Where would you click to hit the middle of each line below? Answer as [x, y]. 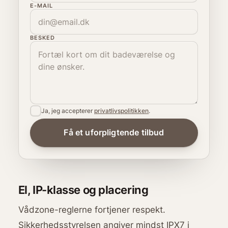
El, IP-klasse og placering [83, 189]
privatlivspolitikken [122, 111]
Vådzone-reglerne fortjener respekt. [92, 209]
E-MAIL [41, 6]
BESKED [42, 38]
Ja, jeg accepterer [68, 111]
